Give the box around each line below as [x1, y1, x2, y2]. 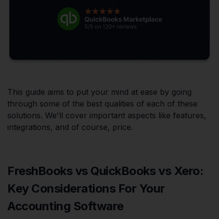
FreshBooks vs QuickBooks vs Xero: [7, 163, 204, 178]
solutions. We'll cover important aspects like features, [7, 110, 206, 120]
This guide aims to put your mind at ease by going [7, 87, 192, 97]
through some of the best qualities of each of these [7, 98, 197, 109]
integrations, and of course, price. [7, 122, 133, 132]
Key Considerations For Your [7, 181, 165, 196]
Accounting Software [7, 198, 124, 213]
